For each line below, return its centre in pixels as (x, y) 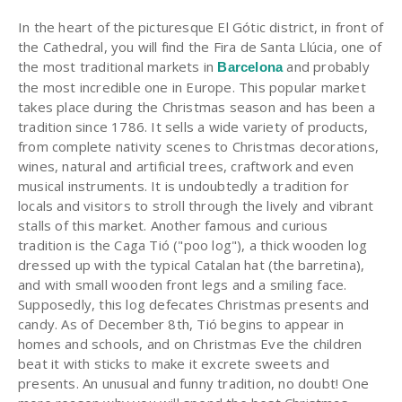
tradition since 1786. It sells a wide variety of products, (193, 127)
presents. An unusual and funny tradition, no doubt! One (194, 384)
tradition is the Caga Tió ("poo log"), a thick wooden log (193, 245)
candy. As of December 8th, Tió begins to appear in (181, 324)
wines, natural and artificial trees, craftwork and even (186, 166)
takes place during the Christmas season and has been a (197, 107)
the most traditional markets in (118, 67)
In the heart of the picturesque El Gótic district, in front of (201, 27)
